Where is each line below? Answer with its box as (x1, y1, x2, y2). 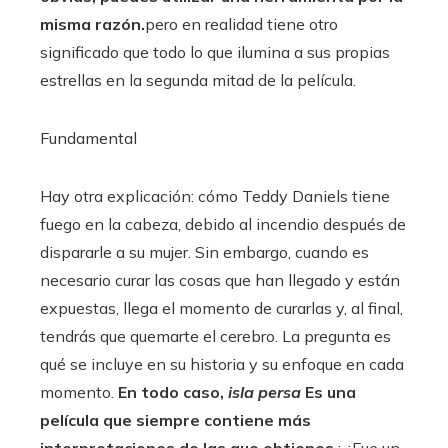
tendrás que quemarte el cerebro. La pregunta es (40, 326, 391, 346)
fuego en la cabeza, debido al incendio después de (40, 214, 406, 234)
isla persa (228, 382, 301, 402)
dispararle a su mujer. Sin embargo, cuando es (40, 242, 369, 262)
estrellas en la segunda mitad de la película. (40, 70, 356, 90)
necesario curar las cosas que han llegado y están (40, 270, 400, 290)
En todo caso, (118, 382, 228, 402)
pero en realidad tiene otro (145, 14, 338, 34)
